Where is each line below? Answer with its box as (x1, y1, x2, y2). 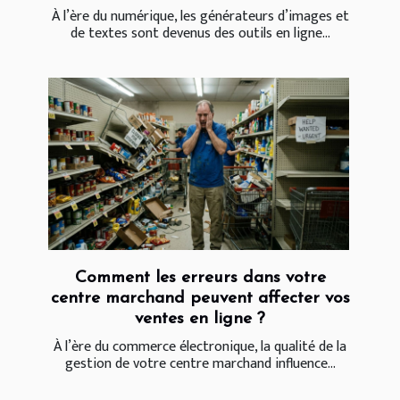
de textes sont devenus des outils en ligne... (70, 21, 330, 46)
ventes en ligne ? (135, 310, 265, 328)
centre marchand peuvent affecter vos (50, 289, 350, 307)
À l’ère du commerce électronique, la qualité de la (54, 334, 346, 359)
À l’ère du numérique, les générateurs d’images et (51, 4, 349, 29)
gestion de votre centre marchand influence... (64, 351, 336, 376)
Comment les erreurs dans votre (74, 269, 326, 287)
